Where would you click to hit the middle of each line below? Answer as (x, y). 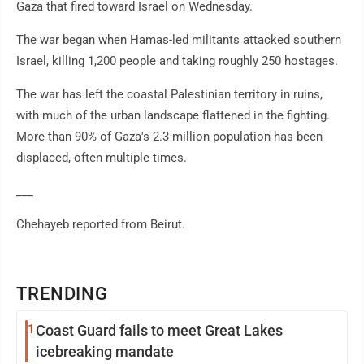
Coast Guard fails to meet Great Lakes (159, 331)
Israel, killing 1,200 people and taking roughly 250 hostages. (177, 61)
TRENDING (63, 294)
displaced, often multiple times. (102, 158)
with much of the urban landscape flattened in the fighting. (173, 116)
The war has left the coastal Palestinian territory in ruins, (169, 95)
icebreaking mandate (105, 352)
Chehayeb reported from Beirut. (101, 225)
